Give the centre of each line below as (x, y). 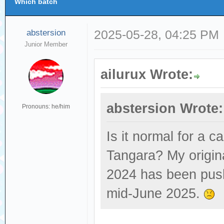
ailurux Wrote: (147, 74)
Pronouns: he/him (46, 106)
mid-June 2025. (155, 193)
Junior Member (46, 44)
